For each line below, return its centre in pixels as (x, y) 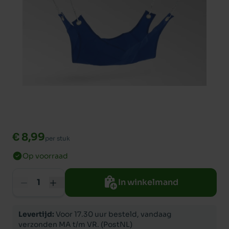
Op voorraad (45, 156)
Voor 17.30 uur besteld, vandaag (113, 214)
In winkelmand (148, 182)
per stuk (58, 138)
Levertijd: (36, 214)
